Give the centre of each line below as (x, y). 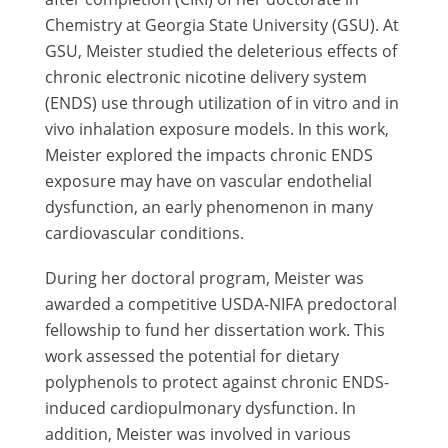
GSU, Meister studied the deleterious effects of (220, 50)
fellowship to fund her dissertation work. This (214, 329)
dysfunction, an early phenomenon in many (208, 206)
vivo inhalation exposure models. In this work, (216, 128)
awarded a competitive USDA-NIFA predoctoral (220, 303)
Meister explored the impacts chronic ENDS (208, 154)
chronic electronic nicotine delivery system (205, 76)
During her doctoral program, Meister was (204, 277)
